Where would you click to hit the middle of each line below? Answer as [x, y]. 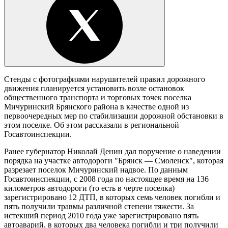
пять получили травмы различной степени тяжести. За [99, 206]
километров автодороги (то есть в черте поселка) [89, 188]
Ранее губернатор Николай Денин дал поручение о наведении [112, 151]
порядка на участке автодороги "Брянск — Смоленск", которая [114, 160]
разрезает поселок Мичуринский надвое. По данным [96, 169]
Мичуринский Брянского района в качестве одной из [96, 106]
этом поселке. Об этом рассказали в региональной [92, 125]
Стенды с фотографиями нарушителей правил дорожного [105, 79]
